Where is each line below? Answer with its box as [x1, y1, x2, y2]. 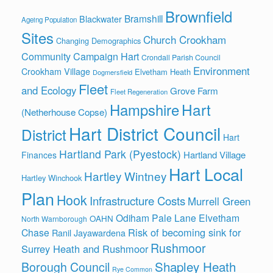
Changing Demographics [56, 35, 141, 47]
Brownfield [165, 6, 232, 27]
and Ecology [21, 83, 76, 98]
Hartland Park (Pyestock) [59, 146, 181, 162]
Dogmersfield [93, 67, 132, 77]
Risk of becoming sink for [128, 225, 241, 240]
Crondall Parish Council [141, 52, 221, 63]
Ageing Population [21, 15, 77, 25]
